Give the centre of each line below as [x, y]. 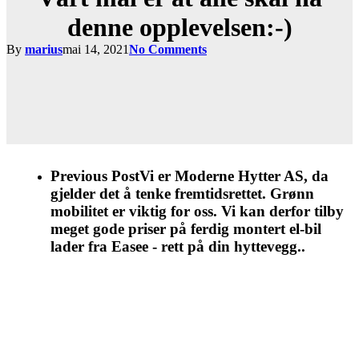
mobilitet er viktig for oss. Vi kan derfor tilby [197, 211]
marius [44, 49]
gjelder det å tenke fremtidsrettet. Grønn [182, 193]
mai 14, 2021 [96, 49]
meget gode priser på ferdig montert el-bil [186, 228]
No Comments [168, 49]
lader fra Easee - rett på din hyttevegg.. [178, 246]
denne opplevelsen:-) [179, 27]
